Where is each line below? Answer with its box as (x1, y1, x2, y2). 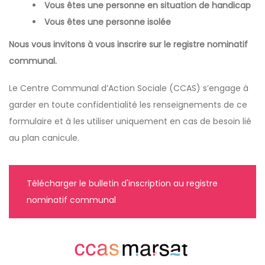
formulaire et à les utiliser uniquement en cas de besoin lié (9, 115, 251, 128)
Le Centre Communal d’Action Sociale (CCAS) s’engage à (9, 82, 248, 95)
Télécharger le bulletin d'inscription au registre (26, 177, 218, 190)
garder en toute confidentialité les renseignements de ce (9, 99, 247, 111)
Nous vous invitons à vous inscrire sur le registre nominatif (9, 38, 248, 51)
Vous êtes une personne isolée (44, 16, 171, 28)
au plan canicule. (9, 132, 79, 144)
